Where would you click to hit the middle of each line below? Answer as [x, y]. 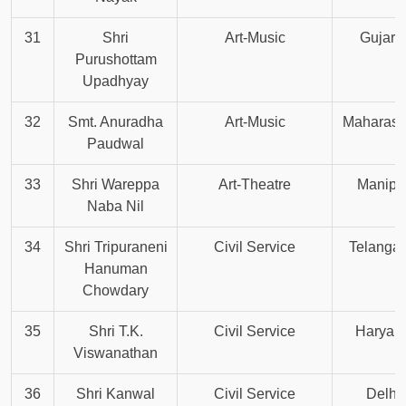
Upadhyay [116, 82]
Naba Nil [116, 207]
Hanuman [116, 269]
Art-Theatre [255, 185]
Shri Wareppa [116, 185]
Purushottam [116, 60]
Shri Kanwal [116, 394]
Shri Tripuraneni [116, 247]
